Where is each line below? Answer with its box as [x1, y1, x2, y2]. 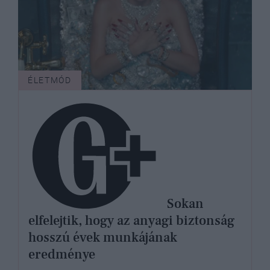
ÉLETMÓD [28, 75, 72, 86]
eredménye [28, 246, 95, 263]
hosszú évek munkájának [28, 229, 177, 246]
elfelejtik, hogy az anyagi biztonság [28, 212, 234, 230]
